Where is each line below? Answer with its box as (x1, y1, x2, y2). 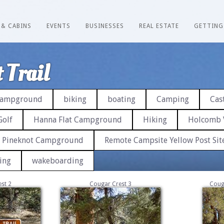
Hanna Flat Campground (33, 115, 122, 124)
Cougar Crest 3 (89, 180, 131, 187)
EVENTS (46, 22, 70, 29)
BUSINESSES (85, 22, 124, 29)
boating (107, 94, 135, 104)
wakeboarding (32, 156, 83, 165)
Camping (156, 94, 189, 104)
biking (63, 94, 86, 104)
